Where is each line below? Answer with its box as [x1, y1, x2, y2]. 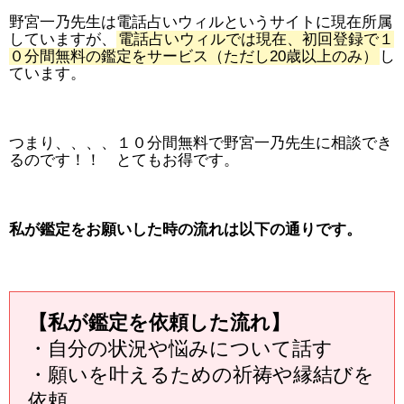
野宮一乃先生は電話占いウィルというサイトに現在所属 [9, 13, 392, 31]
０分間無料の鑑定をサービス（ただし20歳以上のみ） [9, 47, 378, 65]
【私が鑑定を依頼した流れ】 [28, 310, 290, 334]
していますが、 [9, 30, 116, 48]
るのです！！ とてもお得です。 [9, 151, 239, 169]
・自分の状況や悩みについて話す [28, 336, 333, 360]
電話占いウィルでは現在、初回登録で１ [118, 30, 394, 48]
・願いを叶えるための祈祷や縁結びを [28, 363, 374, 386]
